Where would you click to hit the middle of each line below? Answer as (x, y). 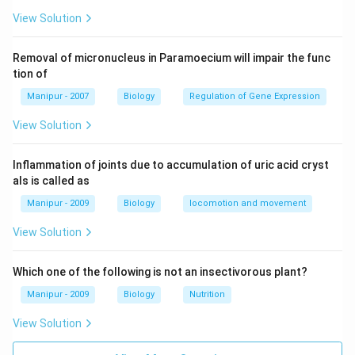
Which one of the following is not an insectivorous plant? (160, 272)
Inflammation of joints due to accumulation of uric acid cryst (171, 165)
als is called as (51, 181)
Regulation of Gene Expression (255, 96)
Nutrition (207, 294)
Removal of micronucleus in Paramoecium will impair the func (172, 58)
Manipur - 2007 (58, 96)
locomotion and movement (248, 203)
